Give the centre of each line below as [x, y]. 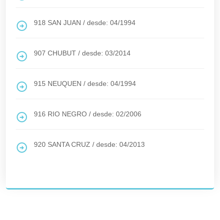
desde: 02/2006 [117, 114]
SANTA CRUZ [69, 144]
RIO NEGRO [67, 114]
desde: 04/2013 [121, 144]
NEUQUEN [65, 83]
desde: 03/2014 [106, 53]
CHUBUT [62, 53]
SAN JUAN [64, 23]
